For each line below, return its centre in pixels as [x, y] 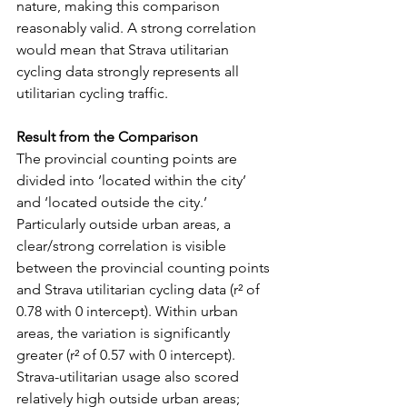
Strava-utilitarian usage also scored [129, 377]
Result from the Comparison [107, 137]
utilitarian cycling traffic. [92, 94]
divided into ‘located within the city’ [133, 181]
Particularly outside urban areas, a [125, 224]
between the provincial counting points [145, 268]
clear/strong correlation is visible [123, 246]
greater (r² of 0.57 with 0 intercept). [128, 355]
